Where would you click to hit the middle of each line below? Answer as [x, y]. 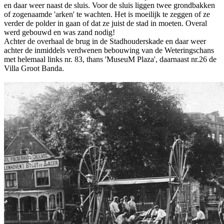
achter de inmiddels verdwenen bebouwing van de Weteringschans [109, 50]
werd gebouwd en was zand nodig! [59, 32]
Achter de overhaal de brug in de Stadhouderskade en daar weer [105, 41]
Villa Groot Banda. [34, 68]
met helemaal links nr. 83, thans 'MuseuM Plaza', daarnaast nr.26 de [110, 59]
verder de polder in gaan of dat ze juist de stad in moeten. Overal [105, 23]
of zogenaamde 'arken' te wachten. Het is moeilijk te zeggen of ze [107, 14]
